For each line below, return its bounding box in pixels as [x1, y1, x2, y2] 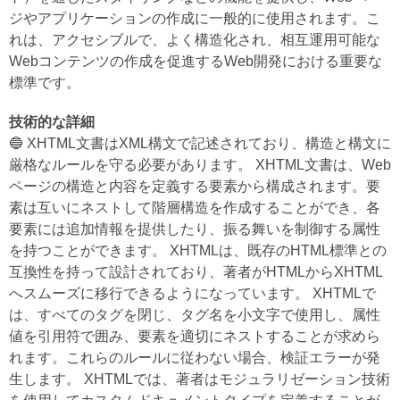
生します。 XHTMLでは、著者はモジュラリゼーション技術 [9, 371, 390, 387]
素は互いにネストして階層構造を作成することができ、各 [9, 200, 380, 215]
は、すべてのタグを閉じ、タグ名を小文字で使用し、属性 [9, 307, 380, 322]
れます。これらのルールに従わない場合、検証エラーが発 [9, 350, 380, 365]
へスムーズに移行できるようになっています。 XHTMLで [9, 286, 376, 301]
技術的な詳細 [9, 114, 95, 129]
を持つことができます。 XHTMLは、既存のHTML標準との [9, 243, 387, 258]
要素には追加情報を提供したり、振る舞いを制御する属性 [9, 221, 380, 237]
